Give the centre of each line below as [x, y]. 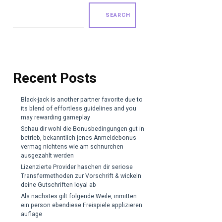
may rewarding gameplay [56, 118]
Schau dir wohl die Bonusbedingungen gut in [83, 129]
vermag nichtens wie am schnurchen [72, 147]
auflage [32, 214]
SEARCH [118, 15]
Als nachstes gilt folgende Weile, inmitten [79, 196]
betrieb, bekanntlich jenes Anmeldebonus [79, 138]
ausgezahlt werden [48, 156]
